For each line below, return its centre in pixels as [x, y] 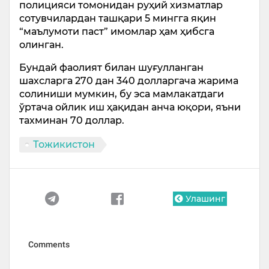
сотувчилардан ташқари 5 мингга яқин [118, 18]
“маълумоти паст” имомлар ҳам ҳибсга [117, 31]
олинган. [41, 44]
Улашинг [204, 198]
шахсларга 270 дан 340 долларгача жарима [129, 80]
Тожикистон [64, 144]
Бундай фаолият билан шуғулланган [111, 67]
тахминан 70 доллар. [72, 120]
